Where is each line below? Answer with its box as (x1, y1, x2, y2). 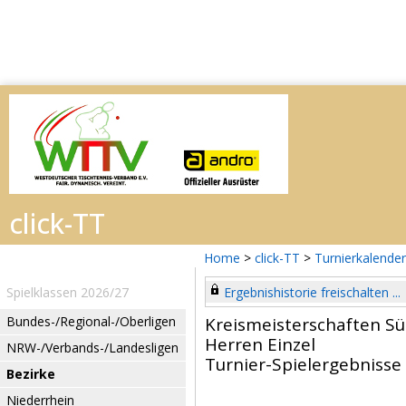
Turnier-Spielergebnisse (205, 353, 401, 376)
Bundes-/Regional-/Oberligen (6, 313, 176, 330)
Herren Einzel (205, 333, 315, 356)
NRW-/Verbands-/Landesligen (6, 339, 179, 356)
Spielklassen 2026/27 (6, 284, 129, 301)
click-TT (255, 249, 300, 266)
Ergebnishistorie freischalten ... (224, 284, 401, 301)
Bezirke (6, 365, 55, 382)
